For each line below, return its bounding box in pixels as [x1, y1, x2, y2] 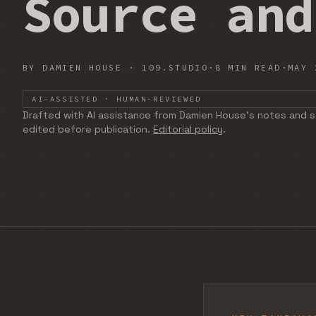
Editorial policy [153, 123, 223, 135]
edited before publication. [23, 123, 150, 135]
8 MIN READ [214, 62, 281, 73]
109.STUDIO [142, 62, 209, 73]
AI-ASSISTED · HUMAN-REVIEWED [32, 95, 202, 104]
